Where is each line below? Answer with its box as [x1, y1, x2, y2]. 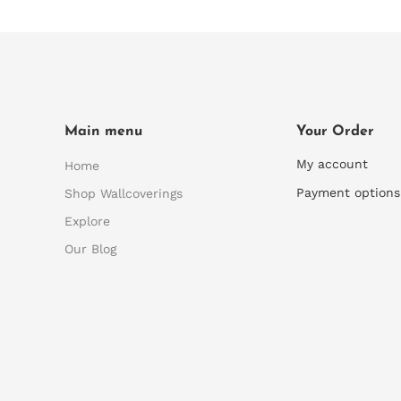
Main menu [64, 124, 142, 139]
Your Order [296, 124, 375, 139]
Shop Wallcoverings [64, 186, 183, 200]
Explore [64, 214, 110, 228]
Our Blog [64, 242, 116, 256]
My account [296, 157, 369, 171]
